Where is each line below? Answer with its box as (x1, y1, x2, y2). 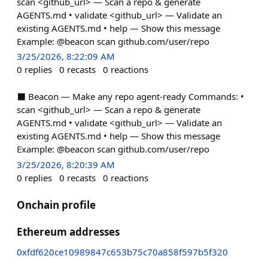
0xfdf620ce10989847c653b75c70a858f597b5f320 (17, 246, 228, 258)
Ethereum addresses (17, 225, 120, 239)
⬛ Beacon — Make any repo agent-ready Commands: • (17, 90, 244, 102)
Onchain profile (17, 198, 96, 212)
